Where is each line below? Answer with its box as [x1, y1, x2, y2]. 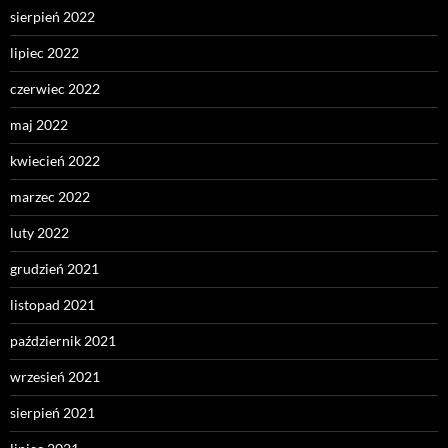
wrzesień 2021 [10, 367, 100, 385]
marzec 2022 [10, 187, 90, 205]
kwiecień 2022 [10, 151, 100, 169]
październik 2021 [10, 331, 116, 349]
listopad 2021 [10, 295, 95, 313]
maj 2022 [10, 115, 68, 133]
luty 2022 [10, 223, 69, 241]
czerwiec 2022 [10, 79, 100, 97]
